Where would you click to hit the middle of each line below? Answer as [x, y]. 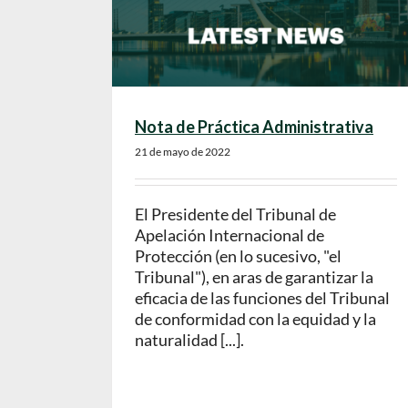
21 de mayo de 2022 [183, 152]
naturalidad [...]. [189, 340]
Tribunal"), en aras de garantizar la [254, 277]
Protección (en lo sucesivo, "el [238, 256]
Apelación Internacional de [229, 235]
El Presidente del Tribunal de [235, 214]
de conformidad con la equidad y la [255, 319]
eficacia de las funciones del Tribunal [262, 298]
